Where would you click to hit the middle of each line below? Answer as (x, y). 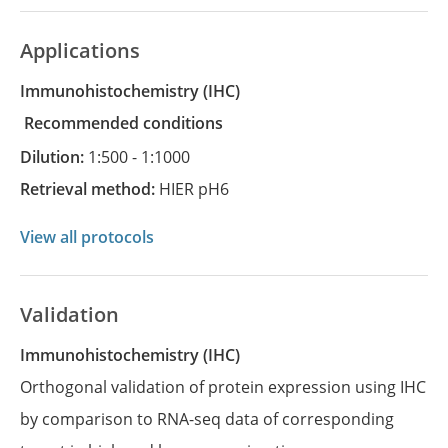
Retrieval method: (94, 189)
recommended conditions (128, 123)
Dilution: (60, 157)
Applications (80, 50)
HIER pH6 (194, 189)
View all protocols (87, 237)
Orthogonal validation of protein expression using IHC (223, 387)
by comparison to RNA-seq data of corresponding (207, 419)
